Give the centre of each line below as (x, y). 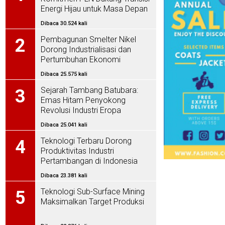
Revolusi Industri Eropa (81, 110)
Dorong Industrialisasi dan (86, 50)
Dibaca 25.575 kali (64, 74)
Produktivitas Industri (77, 151)
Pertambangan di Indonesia (89, 161)
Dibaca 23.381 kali (64, 176)
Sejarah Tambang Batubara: (89, 90)
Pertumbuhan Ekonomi (81, 60)
